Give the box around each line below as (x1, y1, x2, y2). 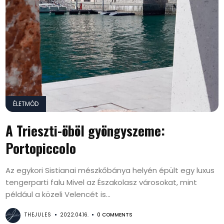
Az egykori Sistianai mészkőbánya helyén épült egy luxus (5, 165, 215, 175)
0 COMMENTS (97, 211, 133, 218)
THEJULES (24, 211, 52, 218)
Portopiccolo (5, 138, 76, 158)
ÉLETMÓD (13, 99, 39, 108)
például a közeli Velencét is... (5, 189, 111, 199)
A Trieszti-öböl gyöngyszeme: (5, 120, 165, 140)
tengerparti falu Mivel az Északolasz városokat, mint (5, 177, 197, 187)
